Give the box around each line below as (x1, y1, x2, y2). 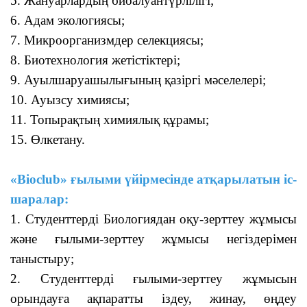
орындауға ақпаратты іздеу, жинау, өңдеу (10, 291, 297, 306)
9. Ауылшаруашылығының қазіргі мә (10, 73, 218, 87)
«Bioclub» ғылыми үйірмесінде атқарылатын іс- (10, 172, 297, 186)
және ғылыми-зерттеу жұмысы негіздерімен (10, 232, 297, 246)
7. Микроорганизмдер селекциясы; (10, 33, 204, 47)
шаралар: (10, 192, 69, 206)
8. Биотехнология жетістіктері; (10, 53, 180, 67)
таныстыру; (10, 251, 74, 266)
